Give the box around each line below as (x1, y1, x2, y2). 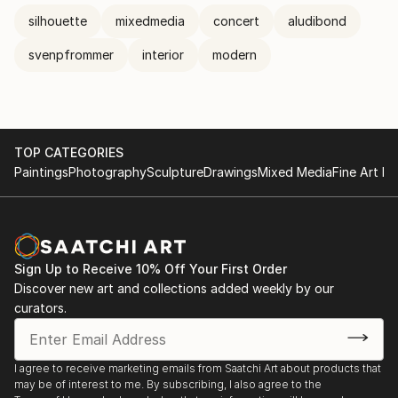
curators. (14, 300, 67, 315)
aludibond (288, 13, 346, 28)
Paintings (14, 164, 68, 179)
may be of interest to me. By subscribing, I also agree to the (14, 378, 322, 391)
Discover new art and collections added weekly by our (14, 281, 334, 296)
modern (212, 47, 257, 62)
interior (142, 47, 184, 62)
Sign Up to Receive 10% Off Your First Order (14, 261, 287, 276)
